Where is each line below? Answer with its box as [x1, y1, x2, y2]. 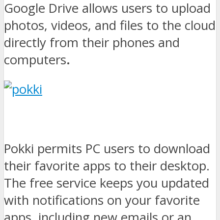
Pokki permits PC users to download [4, 140, 210, 158]
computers [4, 51, 66, 68]
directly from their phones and [4, 33, 180, 51]
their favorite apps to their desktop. [4, 157, 210, 175]
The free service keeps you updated [4, 174, 209, 192]
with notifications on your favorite [4, 192, 200, 209]
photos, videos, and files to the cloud [4, 16, 216, 34]
